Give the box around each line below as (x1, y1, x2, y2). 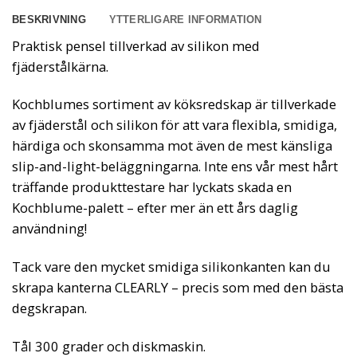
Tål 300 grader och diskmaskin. (12, 336, 206, 355)
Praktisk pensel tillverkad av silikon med (12, 36, 260, 55)
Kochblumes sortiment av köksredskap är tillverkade (12, 95, 336, 114)
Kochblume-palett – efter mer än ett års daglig (12, 198, 298, 218)
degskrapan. (12, 299, 87, 318)
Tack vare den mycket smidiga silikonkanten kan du (12, 257, 331, 277)
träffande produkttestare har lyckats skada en (12, 178, 292, 197)
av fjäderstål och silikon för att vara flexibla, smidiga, (12, 116, 337, 135)
